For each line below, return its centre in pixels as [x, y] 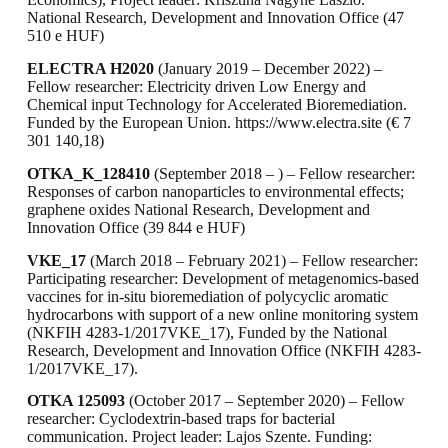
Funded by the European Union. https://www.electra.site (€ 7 [218, 123]
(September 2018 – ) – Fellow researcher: [282, 173]
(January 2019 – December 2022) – [267, 69]
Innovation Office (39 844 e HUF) [135, 227]
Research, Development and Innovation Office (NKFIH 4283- [223, 350]
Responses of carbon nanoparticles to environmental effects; [215, 191]
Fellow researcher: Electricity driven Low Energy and [196, 87]
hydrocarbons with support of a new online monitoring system [222, 314]
